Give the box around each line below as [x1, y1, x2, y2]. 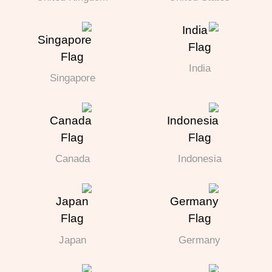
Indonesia [180, 153, 225, 165]
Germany [182, 234, 224, 246]
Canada [58, 153, 93, 165]
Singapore [52, 72, 98, 84]
